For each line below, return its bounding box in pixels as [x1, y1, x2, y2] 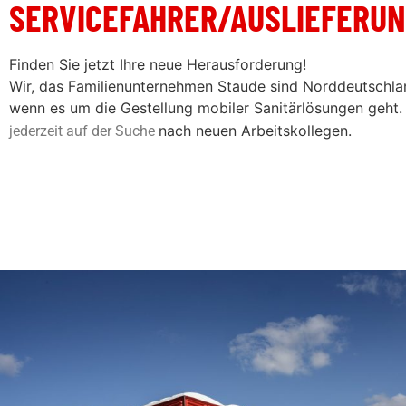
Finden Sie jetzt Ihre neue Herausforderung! [9, 54, 306, 73]
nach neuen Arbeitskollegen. [159, 121, 356, 140]
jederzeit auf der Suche [9, 121, 159, 140]
